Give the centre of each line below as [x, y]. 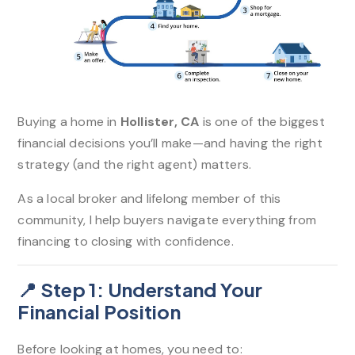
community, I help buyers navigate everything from [167, 219]
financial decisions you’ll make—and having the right [170, 143]
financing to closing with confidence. [126, 241]
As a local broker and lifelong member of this [149, 198]
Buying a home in [69, 121]
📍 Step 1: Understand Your [140, 289]
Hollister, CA [160, 121]
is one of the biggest [262, 121]
